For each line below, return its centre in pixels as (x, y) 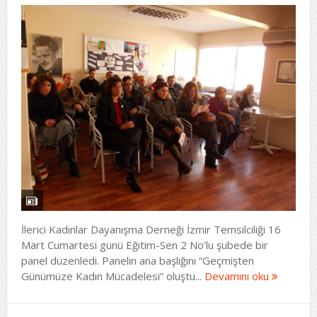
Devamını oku (238, 276)
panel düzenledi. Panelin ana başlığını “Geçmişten (137, 260)
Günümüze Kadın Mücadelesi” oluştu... (113, 276)
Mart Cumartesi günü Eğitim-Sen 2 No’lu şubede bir (144, 244)
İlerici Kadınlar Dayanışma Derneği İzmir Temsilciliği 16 (151, 229)
